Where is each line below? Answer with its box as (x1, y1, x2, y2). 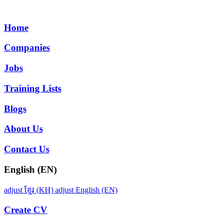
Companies (4, 42, 50, 53)
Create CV (4, 205, 47, 216)
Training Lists (4, 83, 61, 94)
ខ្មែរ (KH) (24, 186, 55, 195)
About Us (4, 123, 43, 134)
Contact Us (4, 144, 49, 155)
